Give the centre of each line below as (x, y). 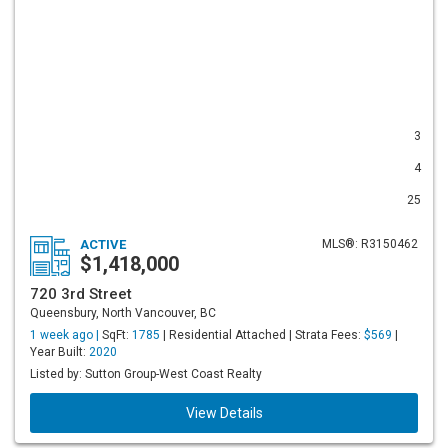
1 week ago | (66, 335)
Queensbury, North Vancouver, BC (123, 313)
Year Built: (59, 352)
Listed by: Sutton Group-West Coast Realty (146, 374)
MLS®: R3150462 (370, 244)
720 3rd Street (81, 294)
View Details (224, 413)
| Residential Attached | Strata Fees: (262, 335)
